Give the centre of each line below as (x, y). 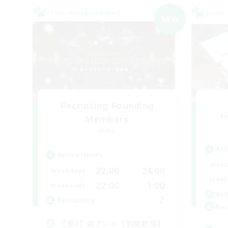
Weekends (68, 185)
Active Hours (80, 155)
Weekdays (68, 170)
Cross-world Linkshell (84, 13)
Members (107, 119)
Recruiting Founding (107, 105)
